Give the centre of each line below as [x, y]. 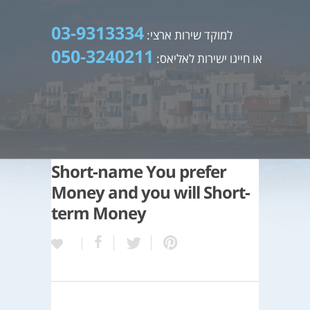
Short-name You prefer [139, 171]
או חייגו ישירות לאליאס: [208, 58]
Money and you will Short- [151, 192]
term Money [99, 213]
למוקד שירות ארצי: [188, 35]
